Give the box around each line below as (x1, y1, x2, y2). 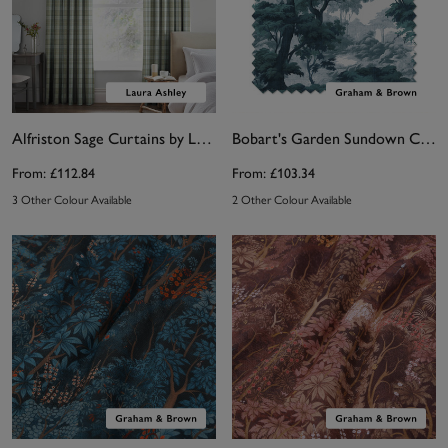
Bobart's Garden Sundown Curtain (420, 129, 436, 148)
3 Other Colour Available (12, 193, 132, 207)
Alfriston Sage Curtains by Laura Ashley (196, 129, 212, 148)
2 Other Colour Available (232, 193, 352, 207)
